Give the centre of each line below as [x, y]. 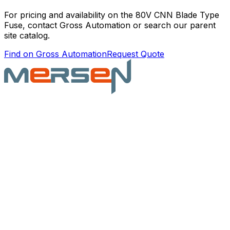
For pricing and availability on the [70, 15]
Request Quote [136, 54]
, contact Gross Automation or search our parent [119, 25]
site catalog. [27, 35]
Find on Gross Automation [55, 54]
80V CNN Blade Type [177, 15]
